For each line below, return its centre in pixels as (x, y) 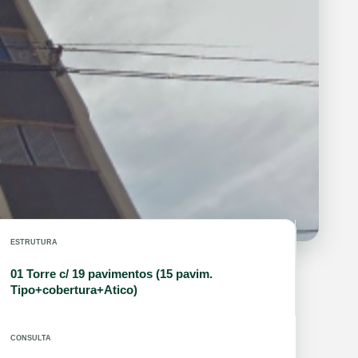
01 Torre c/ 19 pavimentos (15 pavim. (111, 273)
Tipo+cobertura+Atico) (74, 289)
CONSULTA (31, 338)
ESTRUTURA (34, 242)
